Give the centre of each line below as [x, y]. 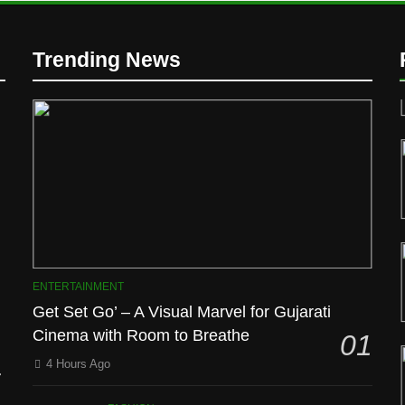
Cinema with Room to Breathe [141, 336]
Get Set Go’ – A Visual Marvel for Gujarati [182, 312]
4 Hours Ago [79, 364]
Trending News [107, 59]
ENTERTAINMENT [79, 287]
